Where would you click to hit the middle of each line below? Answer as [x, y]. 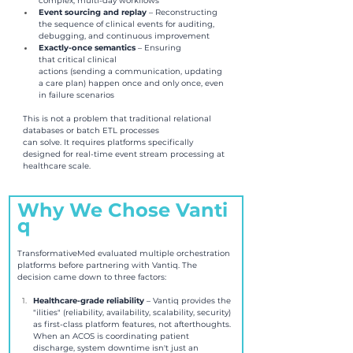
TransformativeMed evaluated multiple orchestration [125, 253]
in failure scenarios [76, 95]
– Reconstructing [184, 12]
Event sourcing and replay [94, 12]
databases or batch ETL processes [92, 130]
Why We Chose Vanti [123, 210]
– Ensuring [161, 47]
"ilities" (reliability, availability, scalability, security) [133, 312]
